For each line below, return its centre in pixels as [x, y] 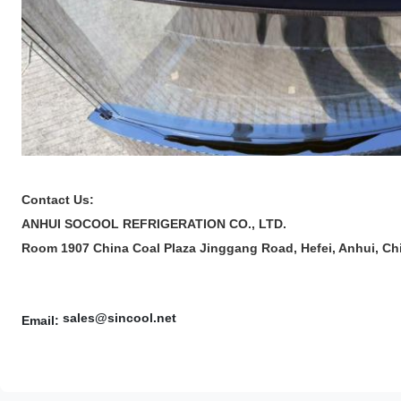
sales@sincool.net [119, 317]
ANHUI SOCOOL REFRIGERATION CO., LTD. [154, 223]
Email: [42, 320]
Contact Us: [58, 199]
